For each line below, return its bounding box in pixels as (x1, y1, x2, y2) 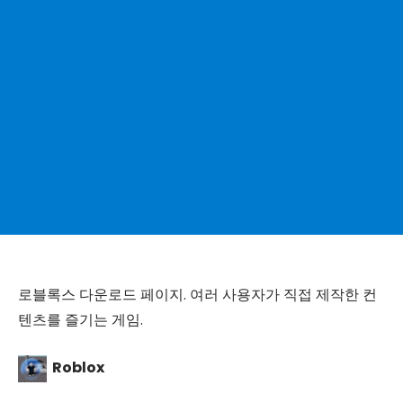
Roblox (47, 357, 107, 379)
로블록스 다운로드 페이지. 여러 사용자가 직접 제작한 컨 (18, 284, 377, 305)
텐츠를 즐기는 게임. (18, 309, 143, 330)
